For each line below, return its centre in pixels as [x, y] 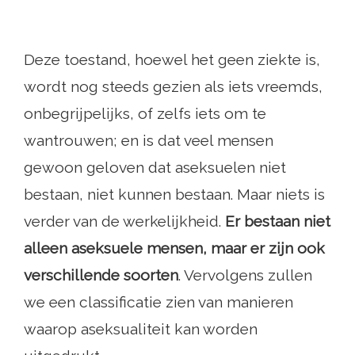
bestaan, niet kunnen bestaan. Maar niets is [174, 195]
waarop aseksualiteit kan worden [141, 329]
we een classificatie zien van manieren [158, 302]
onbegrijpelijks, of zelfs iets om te [145, 114]
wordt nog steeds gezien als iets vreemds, [173, 87]
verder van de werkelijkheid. [124, 221]
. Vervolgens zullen [245, 275]
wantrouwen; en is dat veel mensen [149, 141]
